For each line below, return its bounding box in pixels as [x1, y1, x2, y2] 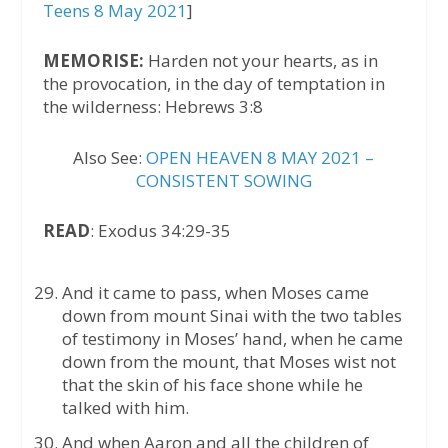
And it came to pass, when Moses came [61, 280, 369, 304]
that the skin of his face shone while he [61, 372, 363, 396]
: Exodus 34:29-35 [89, 218, 231, 242]
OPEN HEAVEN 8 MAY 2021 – [146, 145, 375, 169]
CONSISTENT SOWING [135, 168, 312, 192]
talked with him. [61, 395, 189, 419]
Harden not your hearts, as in [143, 49, 378, 73]
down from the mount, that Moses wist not [61, 349, 396, 373]
